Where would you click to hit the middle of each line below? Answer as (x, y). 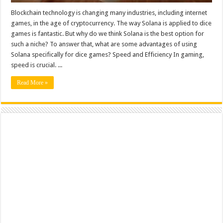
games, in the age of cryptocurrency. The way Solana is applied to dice (111, 23)
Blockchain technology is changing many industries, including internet (109, 12)
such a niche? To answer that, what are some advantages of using (104, 44)
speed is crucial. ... (37, 65)
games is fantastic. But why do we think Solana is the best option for (108, 33)
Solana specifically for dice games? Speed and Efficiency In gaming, (108, 54)
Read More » (33, 82)
